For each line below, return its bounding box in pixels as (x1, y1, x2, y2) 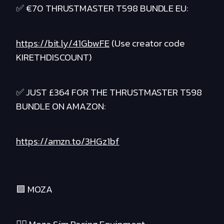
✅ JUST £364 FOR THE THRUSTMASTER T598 (16, 85, 202, 100)
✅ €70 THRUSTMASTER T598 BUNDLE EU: (16, 1, 189, 16)
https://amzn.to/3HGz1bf (16, 134, 119, 149)
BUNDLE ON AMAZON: (16, 99, 106, 114)
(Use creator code (109, 36, 185, 51)
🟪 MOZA (16, 182, 52, 197)
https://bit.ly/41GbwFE (16, 36, 109, 51)
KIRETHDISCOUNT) (16, 50, 92, 65)
